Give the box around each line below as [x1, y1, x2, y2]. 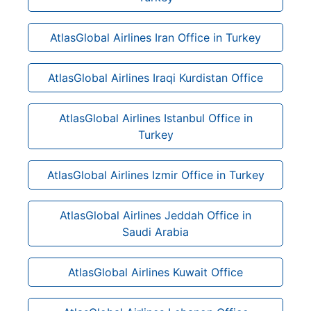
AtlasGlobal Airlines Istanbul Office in [58, 110, 253, 125]
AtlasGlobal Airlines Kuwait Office [68, 264, 243, 279]
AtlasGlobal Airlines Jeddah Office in [60, 208, 251, 222]
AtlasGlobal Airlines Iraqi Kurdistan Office [48, 70, 263, 85]
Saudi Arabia [122, 224, 189, 239]
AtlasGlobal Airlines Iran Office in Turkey [50, 30, 261, 44]
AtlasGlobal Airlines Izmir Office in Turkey [47, 167, 264, 182]
